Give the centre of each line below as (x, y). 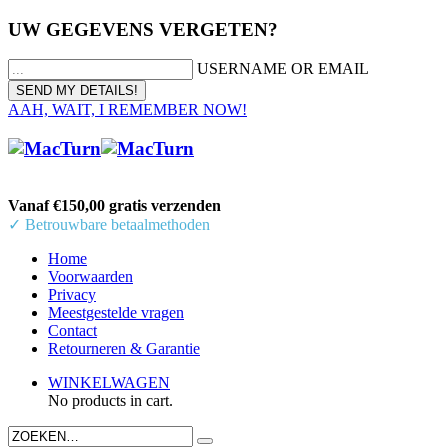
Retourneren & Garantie (124, 348)
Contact (72, 330)
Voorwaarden (90, 276)
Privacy (72, 294)
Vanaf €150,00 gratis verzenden (114, 205)
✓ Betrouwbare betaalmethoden (109, 224)
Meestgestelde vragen (116, 312)
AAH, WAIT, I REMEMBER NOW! (127, 110)
